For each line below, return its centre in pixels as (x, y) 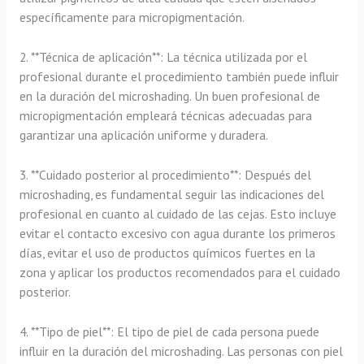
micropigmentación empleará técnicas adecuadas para (165, 116)
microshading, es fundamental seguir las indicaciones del (171, 194)
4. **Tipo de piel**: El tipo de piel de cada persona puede (169, 331)
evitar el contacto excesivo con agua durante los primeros (177, 233)
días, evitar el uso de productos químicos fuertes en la (167, 252)
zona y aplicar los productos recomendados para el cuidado (180, 272)
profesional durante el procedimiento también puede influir (179, 77)
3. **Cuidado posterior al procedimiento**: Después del (165, 174)
